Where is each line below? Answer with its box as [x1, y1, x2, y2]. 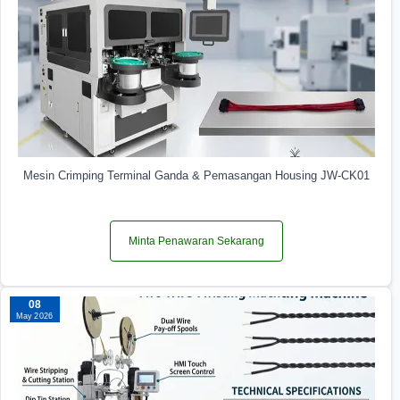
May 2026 [16, 311, 54, 321]
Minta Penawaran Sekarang [128, 234, 264, 247]
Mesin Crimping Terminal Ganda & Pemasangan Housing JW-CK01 [22, 168, 370, 182]
